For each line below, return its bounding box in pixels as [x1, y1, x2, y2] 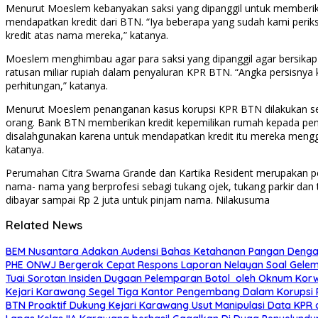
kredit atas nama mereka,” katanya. [6, 28, 168, 42]
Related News [6, 218, 82, 233]
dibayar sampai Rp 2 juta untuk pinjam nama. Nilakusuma [6, 192, 270, 207]
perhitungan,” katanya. [6, 78, 108, 92]
